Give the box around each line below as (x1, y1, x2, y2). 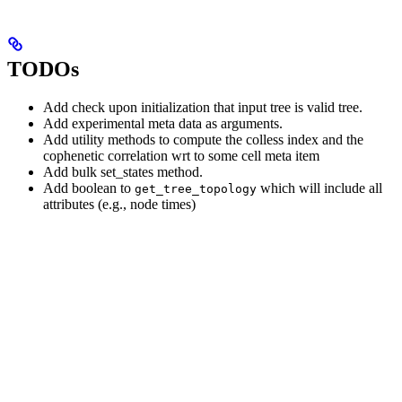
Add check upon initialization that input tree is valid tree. (43, 99, 363, 115)
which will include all (257, 179, 382, 196)
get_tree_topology (135, 181, 257, 196)
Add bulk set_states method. (43, 163, 203, 179)
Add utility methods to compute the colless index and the (43, 131, 363, 147)
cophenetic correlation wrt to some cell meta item (43, 147, 319, 163)
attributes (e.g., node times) (43, 196, 196, 212)
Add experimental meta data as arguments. (43, 115, 283, 131)
